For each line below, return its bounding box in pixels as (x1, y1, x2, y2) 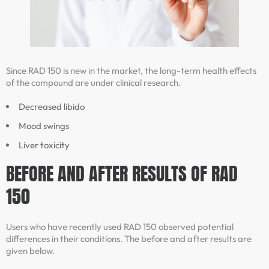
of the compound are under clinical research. (6, 76, 181, 88)
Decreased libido (19, 101, 85, 113)
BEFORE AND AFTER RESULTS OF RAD (6, 160, 238, 188)
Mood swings (19, 120, 69, 132)
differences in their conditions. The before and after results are (6, 233, 252, 245)
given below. (6, 245, 55, 257)
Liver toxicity (19, 139, 70, 151)
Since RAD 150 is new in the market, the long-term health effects (6, 64, 256, 76)
